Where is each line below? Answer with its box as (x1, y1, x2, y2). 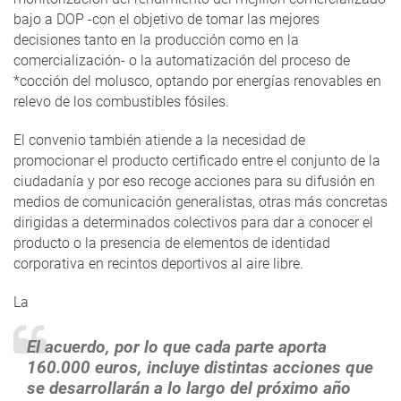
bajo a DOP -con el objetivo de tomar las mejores (13, 11, 320, 29)
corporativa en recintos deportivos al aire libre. (13, 255, 303, 273)
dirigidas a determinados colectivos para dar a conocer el (13, 214, 373, 232)
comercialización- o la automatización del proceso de (13, 52, 350, 70)
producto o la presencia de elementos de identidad (13, 235, 330, 252)
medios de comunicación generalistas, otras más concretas (13, 193, 388, 211)
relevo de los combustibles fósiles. (13, 93, 229, 111)
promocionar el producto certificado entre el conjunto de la (13, 152, 380, 170)
